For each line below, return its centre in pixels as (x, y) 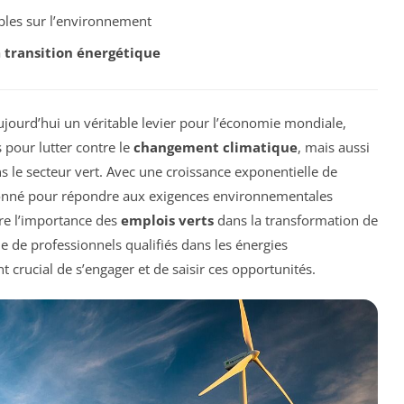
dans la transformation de (296, 220)
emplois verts (167, 220)
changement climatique (216, 147)
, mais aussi (334, 147)
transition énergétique (82, 52)
